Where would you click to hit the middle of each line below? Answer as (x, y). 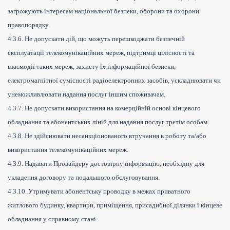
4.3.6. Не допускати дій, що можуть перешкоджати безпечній (96, 39)
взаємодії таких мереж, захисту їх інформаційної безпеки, (92, 67)
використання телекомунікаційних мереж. (68, 150)
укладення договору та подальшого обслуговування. (84, 178)
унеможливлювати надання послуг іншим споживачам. (87, 94)
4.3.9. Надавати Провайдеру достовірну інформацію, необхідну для (106, 164)
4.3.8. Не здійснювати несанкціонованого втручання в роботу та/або (107, 136)
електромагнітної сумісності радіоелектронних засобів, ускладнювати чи (114, 81)
